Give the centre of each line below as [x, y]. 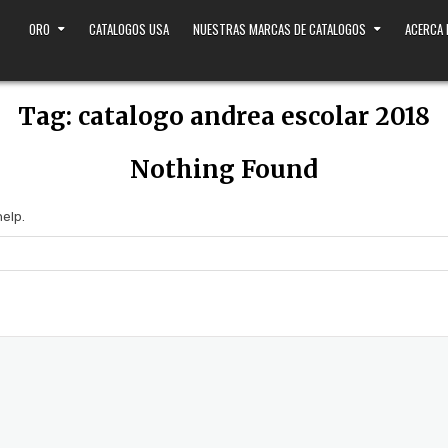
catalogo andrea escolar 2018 [253, 116]
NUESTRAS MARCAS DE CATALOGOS [279, 28]
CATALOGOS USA [128, 28]
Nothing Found [223, 169]
